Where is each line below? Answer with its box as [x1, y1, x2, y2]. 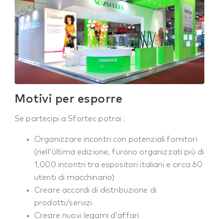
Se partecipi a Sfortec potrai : [15, 115, 125, 123]
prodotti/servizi [34, 199, 92, 207]
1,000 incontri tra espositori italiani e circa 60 [34, 161, 203, 169]
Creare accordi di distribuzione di [34, 186, 157, 195]
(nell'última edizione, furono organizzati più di [34, 148, 204, 156]
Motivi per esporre [15, 93, 122, 106]
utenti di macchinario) [34, 174, 115, 182]
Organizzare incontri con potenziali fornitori [34, 135, 197, 144]
